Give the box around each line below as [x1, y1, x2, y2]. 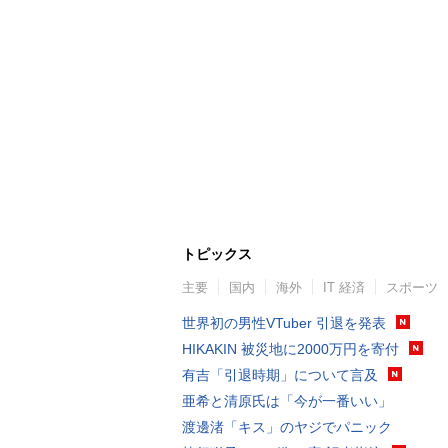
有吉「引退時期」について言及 [182, 366, 378, 383]
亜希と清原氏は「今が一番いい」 [182, 392, 392, 409]
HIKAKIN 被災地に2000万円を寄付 [182, 340, 399, 357]
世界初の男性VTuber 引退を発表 [182, 314, 386, 331]
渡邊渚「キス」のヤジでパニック [182, 418, 392, 435]
